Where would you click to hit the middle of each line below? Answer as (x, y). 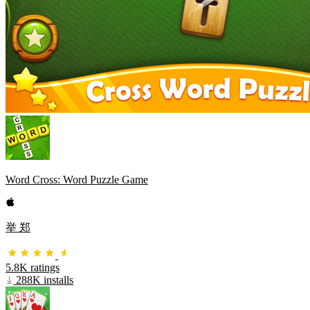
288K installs (44, 280)
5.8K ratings (33, 267)
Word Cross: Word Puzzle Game (77, 179)
